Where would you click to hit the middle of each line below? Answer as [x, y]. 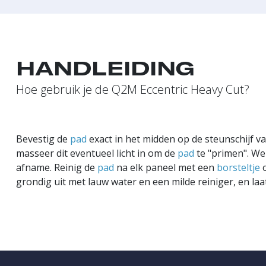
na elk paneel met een [165, 167]
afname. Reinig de [57, 167]
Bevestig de [43, 139]
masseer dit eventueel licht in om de [97, 153]
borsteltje [238, 167]
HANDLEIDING [105, 68]
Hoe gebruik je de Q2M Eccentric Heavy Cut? [133, 89]
